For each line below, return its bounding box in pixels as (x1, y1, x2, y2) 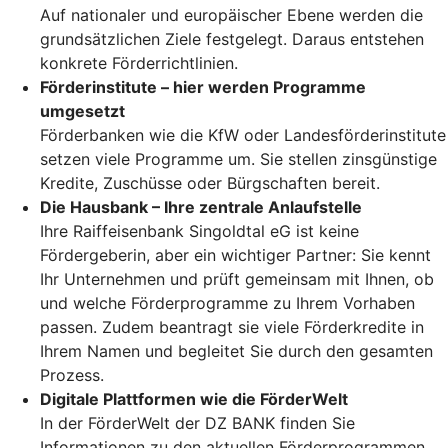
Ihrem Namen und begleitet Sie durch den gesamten (40, 340, 433, 361)
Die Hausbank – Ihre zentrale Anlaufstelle (40, 196, 362, 217)
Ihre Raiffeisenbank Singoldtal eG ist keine (40, 220, 359, 241)
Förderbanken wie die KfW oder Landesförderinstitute (40, 124, 446, 145)
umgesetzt (40, 100, 125, 121)
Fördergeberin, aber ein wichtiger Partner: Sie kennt (40, 244, 431, 265)
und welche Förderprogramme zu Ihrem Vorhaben (40, 292, 415, 313)
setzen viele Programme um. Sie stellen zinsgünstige (40, 148, 437, 169)
